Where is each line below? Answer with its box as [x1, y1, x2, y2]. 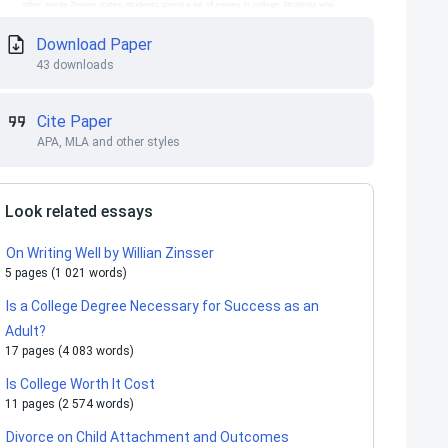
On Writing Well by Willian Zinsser [6, 245, 214, 261]
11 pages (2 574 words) [5, 397, 134, 411]
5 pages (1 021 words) [5, 266, 127, 280]
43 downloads [36, 58, 114, 72]
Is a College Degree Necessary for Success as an [6, 298, 319, 314]
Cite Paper [37, 112, 112, 131]
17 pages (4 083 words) [5, 344, 134, 358]
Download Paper [36, 35, 152, 54]
